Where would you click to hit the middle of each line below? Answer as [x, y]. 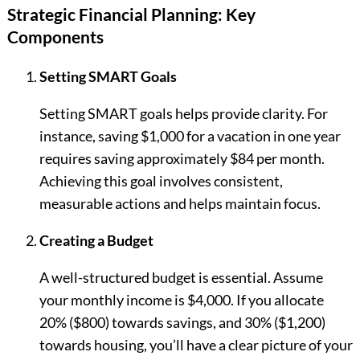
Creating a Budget [96, 241]
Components [55, 37]
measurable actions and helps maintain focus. [180, 204]
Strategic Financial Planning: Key [131, 14]
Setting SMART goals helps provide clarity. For [183, 114]
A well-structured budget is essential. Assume [181, 278]
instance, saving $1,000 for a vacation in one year [190, 136]
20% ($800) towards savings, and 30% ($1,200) [182, 323]
